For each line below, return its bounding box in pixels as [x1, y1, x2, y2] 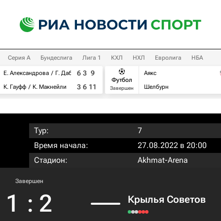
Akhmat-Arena [138, 155, 188, 165]
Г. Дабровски [55, 70, 92, 76]
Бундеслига [40, 54, 73, 61]
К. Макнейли [33, 83, 67, 90]
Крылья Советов [128, 193, 206, 205]
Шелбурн [144, 83, 169, 90]
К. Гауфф [3, 83, 26, 90]
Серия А [8, 54, 31, 61]
